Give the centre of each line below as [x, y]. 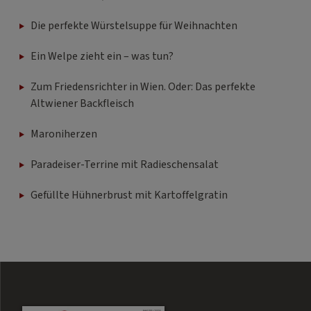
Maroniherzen [64, 134]
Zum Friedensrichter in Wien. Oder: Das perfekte [143, 87]
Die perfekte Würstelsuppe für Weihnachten [134, 26]
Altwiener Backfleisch [82, 104]
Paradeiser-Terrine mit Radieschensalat [125, 165]
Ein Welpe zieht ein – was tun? [102, 57]
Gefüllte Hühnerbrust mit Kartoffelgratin [129, 195]
